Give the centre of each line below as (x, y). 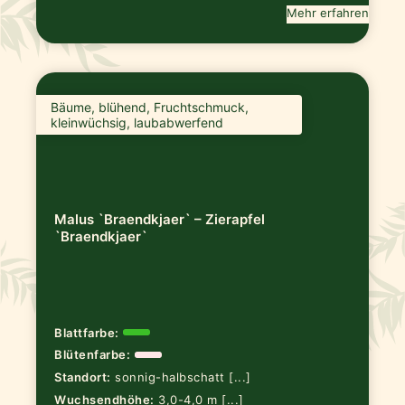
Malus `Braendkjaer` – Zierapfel (160, 220)
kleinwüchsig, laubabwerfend (137, 123)
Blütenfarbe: (93, 355)
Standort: (83, 377)
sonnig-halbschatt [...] (183, 377)
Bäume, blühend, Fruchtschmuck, (150, 108)
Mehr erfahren (327, 13)
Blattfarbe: (87, 332)
